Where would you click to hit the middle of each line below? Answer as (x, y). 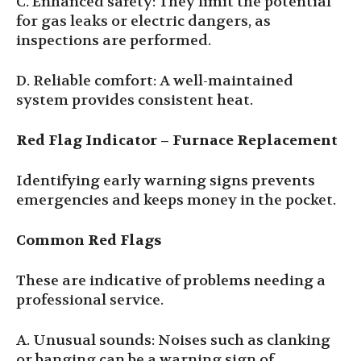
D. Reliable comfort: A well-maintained (155, 81)
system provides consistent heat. (135, 100)
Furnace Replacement (255, 141)
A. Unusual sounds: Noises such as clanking (173, 340)
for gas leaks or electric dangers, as (143, 21)
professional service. (90, 300)
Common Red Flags (89, 241)
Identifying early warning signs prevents (166, 181)
